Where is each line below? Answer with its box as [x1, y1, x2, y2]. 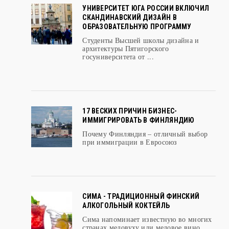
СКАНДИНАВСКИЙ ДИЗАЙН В [82, 28, 177, 37]
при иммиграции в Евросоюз [82, 152, 177, 162]
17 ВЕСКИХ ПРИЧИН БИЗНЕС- [82, 122, 177, 130]
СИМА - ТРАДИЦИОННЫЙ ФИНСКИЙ [82, 207, 200, 216]
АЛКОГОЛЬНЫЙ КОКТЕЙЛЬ [82, 216, 170, 225]
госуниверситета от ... [82, 66, 154, 77]
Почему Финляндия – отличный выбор [82, 144, 208, 154]
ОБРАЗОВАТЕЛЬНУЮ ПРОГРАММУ [82, 37, 192, 46]
